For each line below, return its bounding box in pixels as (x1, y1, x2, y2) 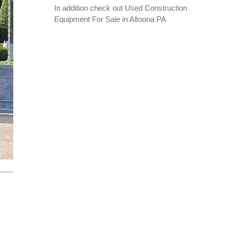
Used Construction (125, 3, 188, 12)
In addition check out (54, 3, 125, 12)
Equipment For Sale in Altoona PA (54, 14, 167, 24)
